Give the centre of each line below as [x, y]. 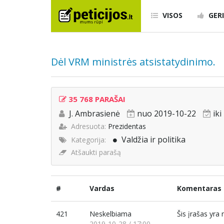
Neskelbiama [110, 214]
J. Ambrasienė [94, 114]
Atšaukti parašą [96, 152]
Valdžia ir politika [153, 140]
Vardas [102, 188]
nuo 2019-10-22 [166, 114]
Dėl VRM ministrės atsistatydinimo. [133, 62]
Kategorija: [88, 140]
